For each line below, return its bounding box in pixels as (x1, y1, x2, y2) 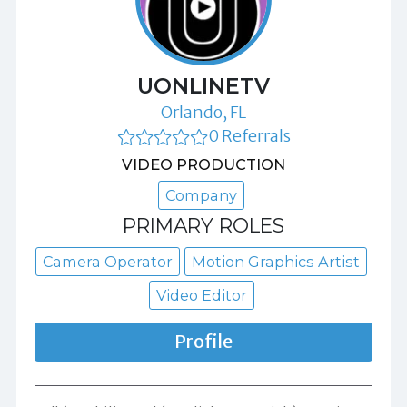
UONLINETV (137, 73, 270, 100)
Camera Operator (43, 253, 173, 272)
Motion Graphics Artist (192, 253, 360, 272)
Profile (174, 330, 233, 352)
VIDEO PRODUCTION (122, 155, 285, 174)
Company (165, 186, 237, 205)
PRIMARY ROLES (123, 213, 284, 238)
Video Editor (155, 286, 247, 305)
